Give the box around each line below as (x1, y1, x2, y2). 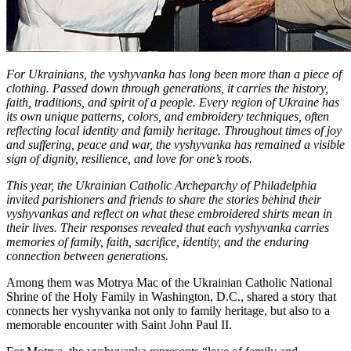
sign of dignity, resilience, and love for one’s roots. (6, 151, 252, 165)
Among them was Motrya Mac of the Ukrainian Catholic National (6, 275, 332, 289)
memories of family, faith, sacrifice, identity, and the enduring (6, 234, 309, 248)
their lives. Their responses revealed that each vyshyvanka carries (6, 220, 329, 234)
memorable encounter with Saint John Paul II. (6, 317, 232, 331)
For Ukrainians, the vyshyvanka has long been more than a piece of (6, 67, 342, 81)
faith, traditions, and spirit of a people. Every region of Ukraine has (6, 95, 339, 109)
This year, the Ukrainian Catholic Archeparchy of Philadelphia (6, 178, 317, 192)
